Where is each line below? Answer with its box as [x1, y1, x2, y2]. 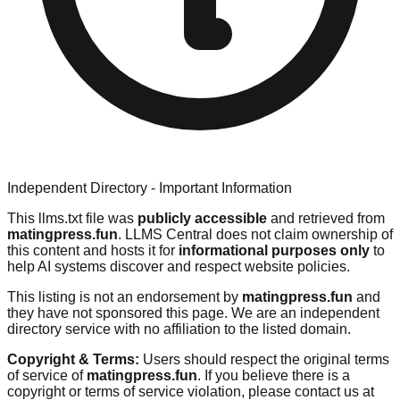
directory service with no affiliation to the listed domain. [7, 321, 351, 337]
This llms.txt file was [7, 210, 137, 226]
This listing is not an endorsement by [7, 288, 242, 304]
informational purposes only [179, 242, 370, 258]
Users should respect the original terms [139, 351, 389, 367]
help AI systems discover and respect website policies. [7, 258, 350, 274]
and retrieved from [267, 210, 385, 226]
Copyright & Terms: [7, 351, 139, 367]
